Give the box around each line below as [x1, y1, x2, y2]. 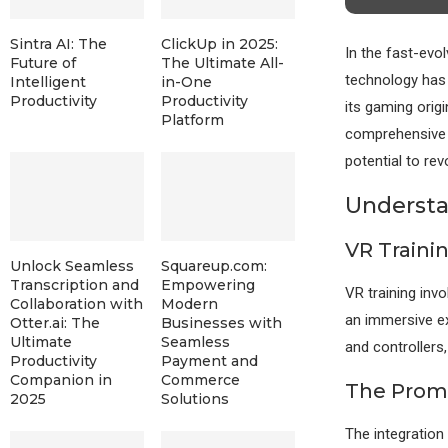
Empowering [160, 276, 255, 295]
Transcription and [10, 276, 139, 295]
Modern [160, 295, 218, 314]
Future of [10, 54, 76, 73]
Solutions [160, 390, 229, 409]
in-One [160, 73, 212, 92]
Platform [160, 111, 224, 130]
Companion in [10, 371, 112, 390]
